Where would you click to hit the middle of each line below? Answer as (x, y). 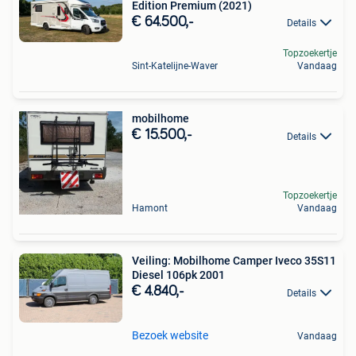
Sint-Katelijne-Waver (175, 66)
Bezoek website (170, 335)
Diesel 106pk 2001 (178, 275)
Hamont (150, 209)
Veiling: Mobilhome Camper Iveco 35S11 (234, 261)
